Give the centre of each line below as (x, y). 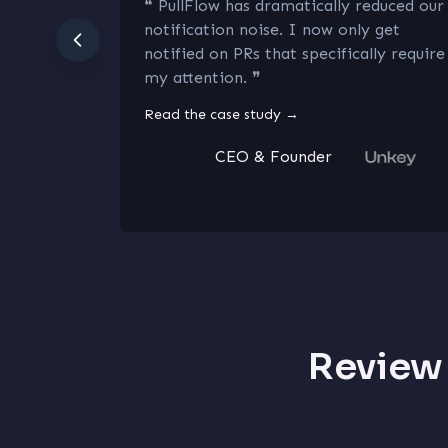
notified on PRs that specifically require (294, 53)
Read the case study (212, 114)
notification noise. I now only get (272, 29)
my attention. (195, 77)
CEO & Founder (273, 156)
